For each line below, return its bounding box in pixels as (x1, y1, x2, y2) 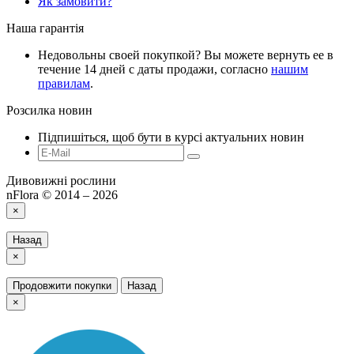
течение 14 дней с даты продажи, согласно (38, 62, 271, 77)
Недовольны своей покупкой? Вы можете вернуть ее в (38, 48, 333, 62)
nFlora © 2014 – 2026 (6, 188, 118, 202)
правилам (38, 77, 90, 91)
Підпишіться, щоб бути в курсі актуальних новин (38, 130, 304, 145)
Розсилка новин (6, 104, 92, 118)
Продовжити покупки (13, 280, 111, 292)
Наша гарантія (6, 21, 84, 36)
